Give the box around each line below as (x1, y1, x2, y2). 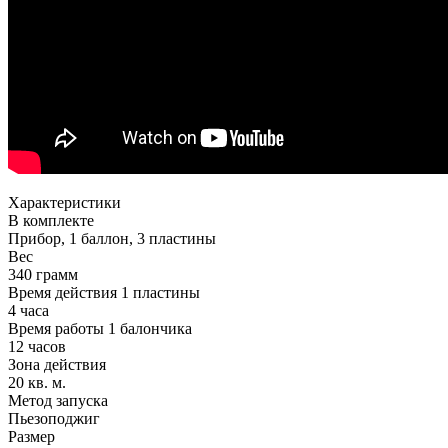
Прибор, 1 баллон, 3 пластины (8, 230, 216, 248)
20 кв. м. (8, 374, 66, 392)
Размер (8, 428, 55, 446)
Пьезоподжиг (8, 410, 100, 428)
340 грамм (8, 266, 78, 284)
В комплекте (8, 212, 94, 230)
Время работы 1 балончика (8, 320, 192, 338)
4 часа (8, 302, 49, 320)
